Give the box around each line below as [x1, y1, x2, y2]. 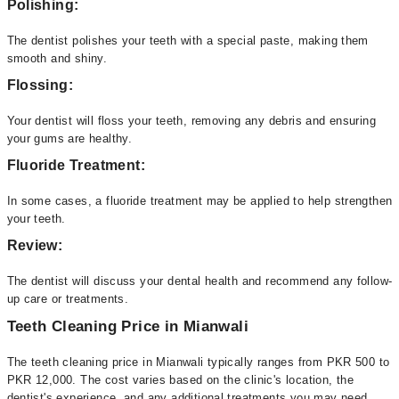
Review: [6, 238, 63, 253]
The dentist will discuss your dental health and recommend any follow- [6, 274, 393, 288]
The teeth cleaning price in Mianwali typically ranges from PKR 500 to [6, 355, 390, 369]
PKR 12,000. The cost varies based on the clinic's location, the [6, 373, 354, 387]
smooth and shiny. [6, 52, 108, 65]
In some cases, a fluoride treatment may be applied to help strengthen [6, 194, 393, 208]
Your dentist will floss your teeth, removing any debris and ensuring [6, 114, 377, 127]
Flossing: [6, 77, 74, 93]
